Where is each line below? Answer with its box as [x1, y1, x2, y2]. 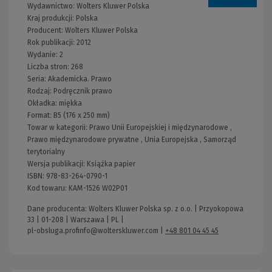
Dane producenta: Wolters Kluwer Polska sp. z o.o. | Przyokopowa [27, 204, 243, 213]
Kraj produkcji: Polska [27, 13, 98, 22]
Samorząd [203, 135, 236, 144]
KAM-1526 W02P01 [69, 183, 127, 192]
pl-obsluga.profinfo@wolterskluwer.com [27, 226, 158, 235]
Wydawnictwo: [27, 1, 76, 10]
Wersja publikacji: [27, 159, 87, 168]
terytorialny [27, 147, 65, 156]
